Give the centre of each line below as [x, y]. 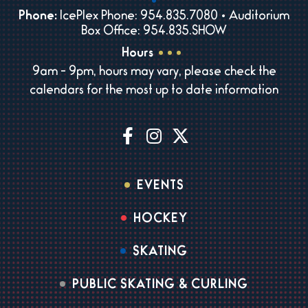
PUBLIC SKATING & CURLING [160, 286]
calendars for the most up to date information [154, 92]
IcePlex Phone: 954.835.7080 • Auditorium [173, 18]
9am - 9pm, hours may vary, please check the [154, 73]
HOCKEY [160, 220]
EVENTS [160, 187]
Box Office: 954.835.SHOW [154, 33]
